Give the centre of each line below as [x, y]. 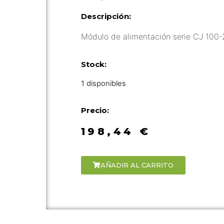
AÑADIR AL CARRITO [137, 165]
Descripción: [106, 16]
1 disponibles [103, 84]
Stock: [93, 64]
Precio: [95, 110]
